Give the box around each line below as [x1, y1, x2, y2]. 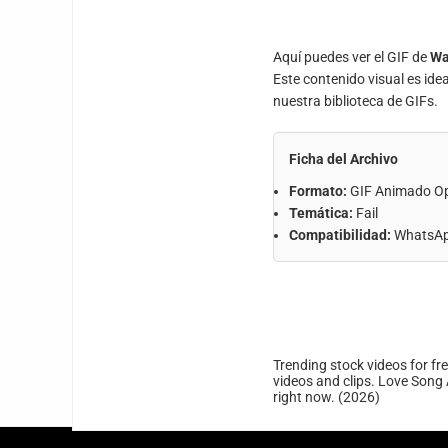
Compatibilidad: [289, 227, 391, 243]
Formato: [289, 183, 347, 199]
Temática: [289, 205, 353, 221]
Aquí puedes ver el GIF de [273, 49, 430, 65]
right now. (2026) [273, 389, 386, 405]
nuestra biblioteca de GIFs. [273, 93, 438, 109]
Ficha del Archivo [289, 151, 398, 167]
